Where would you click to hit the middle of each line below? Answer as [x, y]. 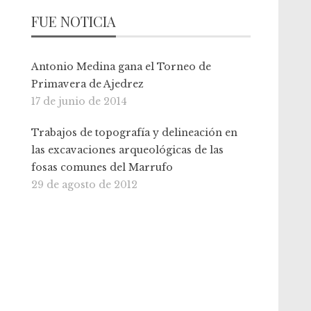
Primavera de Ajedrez [88, 84]
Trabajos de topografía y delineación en [135, 133]
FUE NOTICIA [74, 21]
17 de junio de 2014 [79, 101]
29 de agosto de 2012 [85, 185]
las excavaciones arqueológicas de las [128, 150]
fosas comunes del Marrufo [102, 167]
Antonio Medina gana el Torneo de [121, 67]
